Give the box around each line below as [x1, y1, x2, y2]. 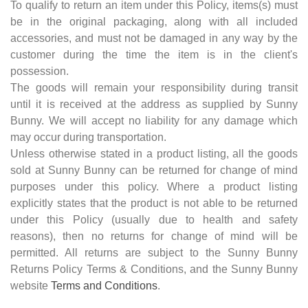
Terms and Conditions [51, 279, 157, 291]
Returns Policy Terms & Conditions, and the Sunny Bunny [10, 263, 298, 275]
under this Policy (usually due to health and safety [10, 213, 298, 225]
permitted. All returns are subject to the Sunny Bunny [10, 246, 298, 258]
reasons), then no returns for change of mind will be [10, 230, 298, 242]
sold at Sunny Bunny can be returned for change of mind [10, 164, 298, 176]
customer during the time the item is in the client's [10, 48, 298, 60]
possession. [10, 65, 69, 77]
